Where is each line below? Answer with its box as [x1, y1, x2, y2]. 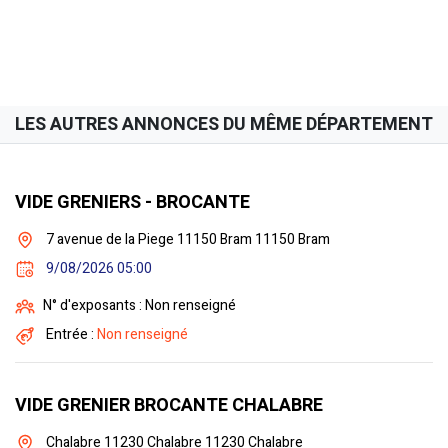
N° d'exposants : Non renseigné [43, 295, 236, 317]
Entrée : [43, 324, 97, 346]
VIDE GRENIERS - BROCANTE [15, 188, 250, 216]
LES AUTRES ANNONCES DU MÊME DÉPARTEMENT [15, 110, 433, 138]
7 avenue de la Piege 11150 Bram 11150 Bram [43, 228, 330, 250]
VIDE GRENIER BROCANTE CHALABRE [15, 391, 323, 419]
